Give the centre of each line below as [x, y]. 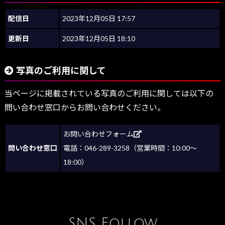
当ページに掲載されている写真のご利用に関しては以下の [109, 93]
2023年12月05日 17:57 [99, 19]
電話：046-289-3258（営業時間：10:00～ [130, 148]
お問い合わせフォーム [98, 134]
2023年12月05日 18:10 [99, 39]
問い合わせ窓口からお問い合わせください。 [85, 107]
